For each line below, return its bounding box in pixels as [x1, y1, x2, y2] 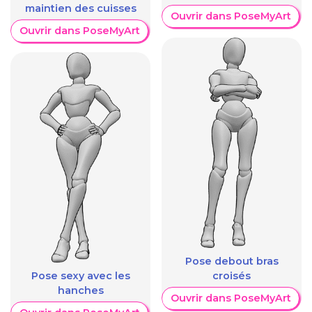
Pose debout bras [185, 255, 279, 268]
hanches [57, 284, 104, 297]
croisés [212, 270, 251, 283]
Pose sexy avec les [31, 270, 130, 283]
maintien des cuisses [24, 2, 136, 15]
